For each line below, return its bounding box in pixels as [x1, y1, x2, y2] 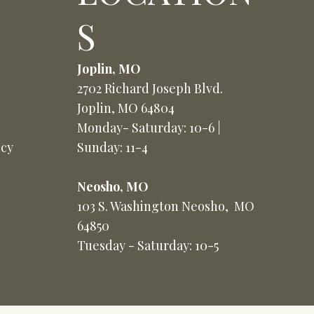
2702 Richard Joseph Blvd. [76, 79, 223, 97]
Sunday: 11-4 [76, 138, 148, 156]
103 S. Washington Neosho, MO [76, 197, 254, 214]
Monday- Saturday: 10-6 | [76, 118, 221, 136]
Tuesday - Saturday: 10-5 [76, 236, 219, 254]
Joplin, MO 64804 [76, 99, 175, 116]
